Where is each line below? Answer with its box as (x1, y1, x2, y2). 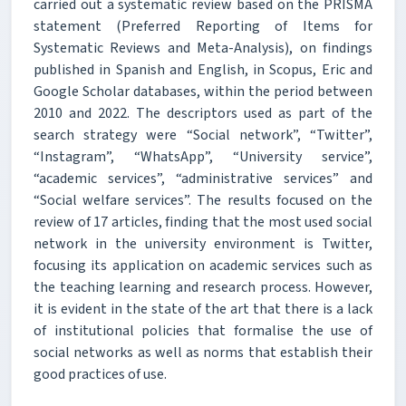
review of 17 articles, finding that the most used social (34, 211, 372, 232)
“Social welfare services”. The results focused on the (34, 189, 372, 210)
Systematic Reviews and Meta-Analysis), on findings (34, 37, 372, 58)
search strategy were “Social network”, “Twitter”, (34, 124, 372, 145)
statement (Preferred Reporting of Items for (34, 15, 372, 36)
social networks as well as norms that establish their (34, 342, 372, 362)
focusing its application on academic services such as (34, 255, 372, 275)
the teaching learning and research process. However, (34, 276, 372, 297)
